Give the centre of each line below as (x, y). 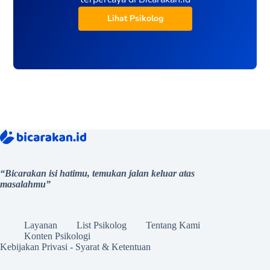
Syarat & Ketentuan (113, 247)
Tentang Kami (173, 225)
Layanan (41, 225)
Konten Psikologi (57, 236)
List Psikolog (102, 225)
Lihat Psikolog (135, 19)
